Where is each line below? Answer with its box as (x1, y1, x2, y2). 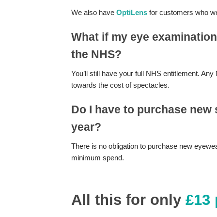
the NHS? (71, 47, 122, 61)
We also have (71, 8, 116, 16)
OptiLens (116, 8, 147, 16)
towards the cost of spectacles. (71, 80, 170, 89)
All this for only (71, 191, 186, 208)
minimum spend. (71, 153, 124, 162)
